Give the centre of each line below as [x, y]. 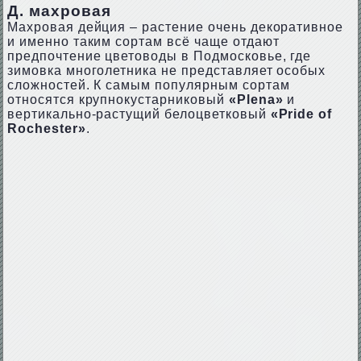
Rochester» [46, 129]
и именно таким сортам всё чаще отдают [143, 41]
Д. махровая [59, 11]
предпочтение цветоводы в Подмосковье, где [159, 56]
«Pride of [301, 114]
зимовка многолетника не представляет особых [166, 71]
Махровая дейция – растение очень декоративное [175, 27]
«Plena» [256, 100]
